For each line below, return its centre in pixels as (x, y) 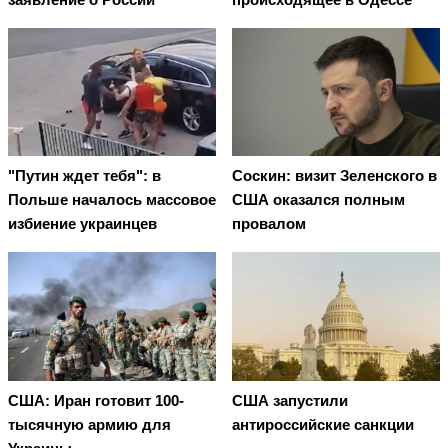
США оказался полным (318, 200)
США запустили (290, 400)
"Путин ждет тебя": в (84, 176)
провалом (269, 224)
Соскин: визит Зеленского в (334, 176)
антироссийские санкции (323, 424)
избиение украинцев (82, 224)
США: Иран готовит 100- (96, 400)
